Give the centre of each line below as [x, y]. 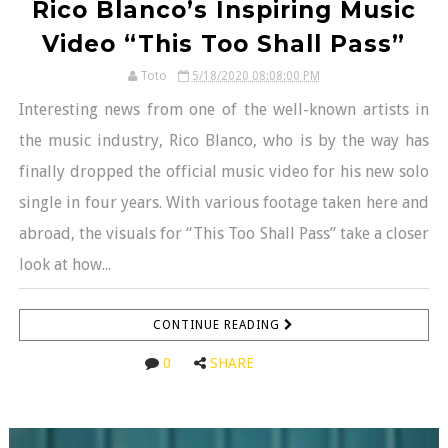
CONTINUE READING [219, 324]
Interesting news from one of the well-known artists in [224, 109]
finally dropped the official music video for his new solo [224, 171]
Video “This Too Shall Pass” [224, 43]
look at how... [64, 264]
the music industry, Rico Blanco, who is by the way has [224, 140]
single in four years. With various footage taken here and [224, 202]
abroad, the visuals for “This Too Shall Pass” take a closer [224, 233]
